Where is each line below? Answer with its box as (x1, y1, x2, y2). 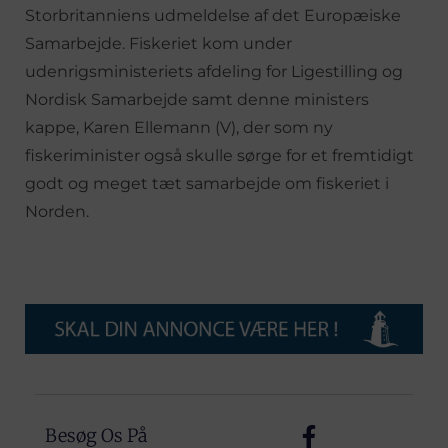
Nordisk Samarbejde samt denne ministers (25, 89, 369, 109)
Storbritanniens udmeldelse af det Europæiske (25, 5, 401, 25)
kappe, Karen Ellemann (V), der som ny (25, 117, 333, 137)
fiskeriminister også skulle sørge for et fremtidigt (25, 145, 414, 165)
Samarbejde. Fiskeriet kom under (25, 33, 292, 53)
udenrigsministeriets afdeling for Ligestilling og (25, 61, 403, 81)
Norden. (25, 201, 89, 221)
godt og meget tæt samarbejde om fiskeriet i (25, 173, 389, 193)
